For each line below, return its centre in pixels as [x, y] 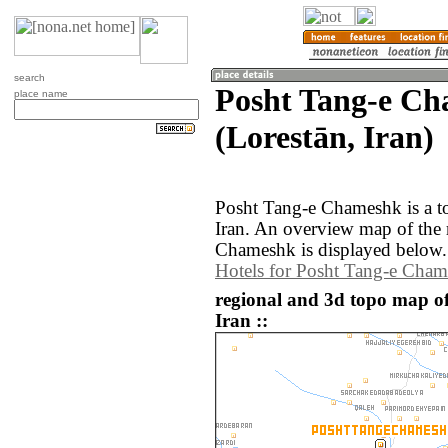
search [29, 77]
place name [41, 93]
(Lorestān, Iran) [324, 137]
